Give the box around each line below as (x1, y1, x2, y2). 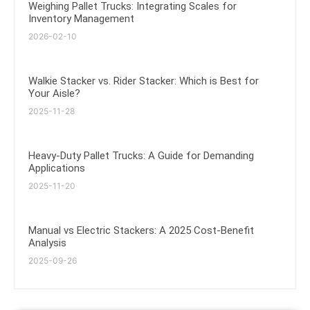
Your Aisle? (28, 87, 80, 100)
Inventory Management (28, 12, 134, 25)
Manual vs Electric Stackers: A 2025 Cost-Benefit (28, 224, 254, 237)
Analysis (28, 237, 66, 249)
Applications (28, 162, 85, 174)
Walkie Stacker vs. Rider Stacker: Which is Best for (28, 75, 259, 87)
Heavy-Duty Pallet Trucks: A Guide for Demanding (28, 149, 254, 162)
